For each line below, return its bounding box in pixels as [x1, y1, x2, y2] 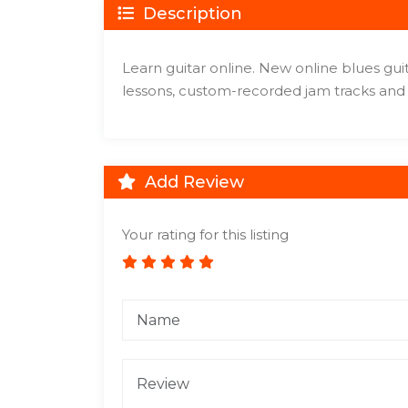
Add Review [140, 172, 244, 192]
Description [138, 4, 242, 24]
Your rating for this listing [122, 226, 289, 243]
